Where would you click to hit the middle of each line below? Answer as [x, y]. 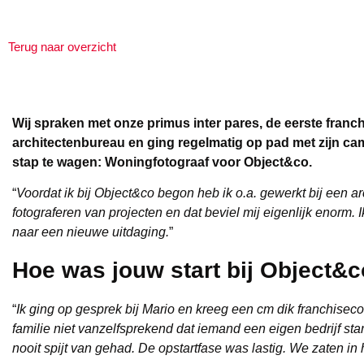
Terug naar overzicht [62, 46]
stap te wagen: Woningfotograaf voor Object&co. [162, 162]
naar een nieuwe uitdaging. [91, 232]
